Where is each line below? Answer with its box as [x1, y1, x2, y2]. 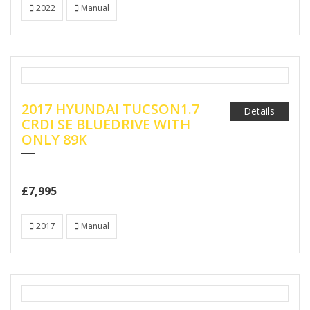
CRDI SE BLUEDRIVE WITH [21, 115, 190, 134]
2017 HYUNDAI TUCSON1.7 [21, 100, 199, 118]
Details [244, 104, 275, 118]
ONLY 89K [21, 130, 87, 149]
